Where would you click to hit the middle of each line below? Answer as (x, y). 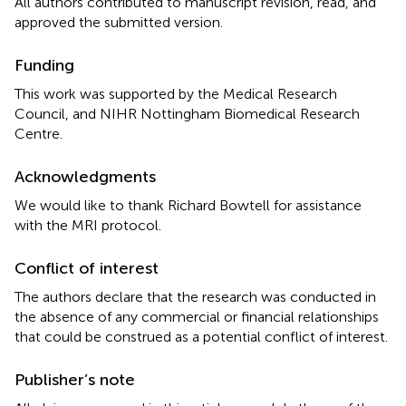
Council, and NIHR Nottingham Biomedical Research (187, 113)
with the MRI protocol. (88, 225)
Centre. (39, 133)
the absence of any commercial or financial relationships (197, 316)
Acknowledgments (85, 176)
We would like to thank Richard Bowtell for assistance (188, 205)
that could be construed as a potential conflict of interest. (201, 336)
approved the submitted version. (119, 22)
